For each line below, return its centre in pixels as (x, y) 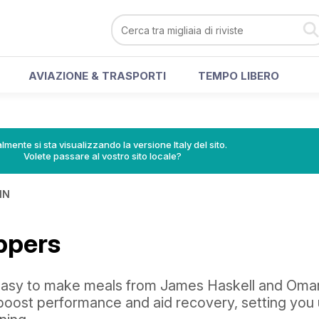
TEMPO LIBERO (239, 76)
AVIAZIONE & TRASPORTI (97, 76)
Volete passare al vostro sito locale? (103, 156)
